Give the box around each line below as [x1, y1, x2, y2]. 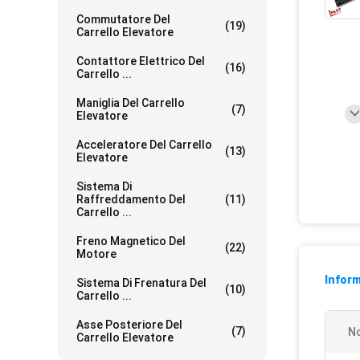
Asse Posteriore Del [76, 318, 182, 331]
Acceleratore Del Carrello [76, 138, 212, 151]
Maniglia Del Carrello [76, 96, 185, 109]
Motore [76, 247, 117, 260]
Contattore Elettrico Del [76, 55, 205, 67]
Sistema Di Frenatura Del [76, 276, 207, 289]
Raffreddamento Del [76, 193, 186, 206]
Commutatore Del [76, 13, 170, 26]
